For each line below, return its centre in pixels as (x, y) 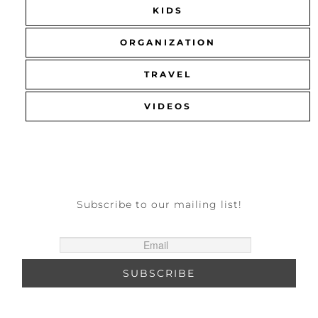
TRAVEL (168, 75)
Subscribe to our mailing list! (159, 205)
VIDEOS (168, 106)
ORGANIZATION (168, 43)
